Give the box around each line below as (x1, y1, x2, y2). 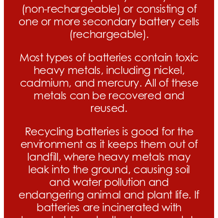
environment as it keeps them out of (20, 138, 198, 151)
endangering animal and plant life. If (18, 188, 200, 201)
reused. (91, 102, 127, 115)
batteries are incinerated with (36, 201, 182, 214)
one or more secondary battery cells (18, 15, 200, 28)
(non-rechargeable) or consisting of (21, 2, 197, 16)
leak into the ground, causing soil (28, 163, 190, 176)
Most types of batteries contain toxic (19, 51, 199, 64)
